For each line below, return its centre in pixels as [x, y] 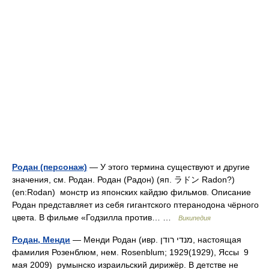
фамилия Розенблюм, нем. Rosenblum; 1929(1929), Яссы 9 [130, 252]
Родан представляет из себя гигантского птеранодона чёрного [135, 205]
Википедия [195, 218]
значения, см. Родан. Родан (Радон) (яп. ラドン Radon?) [123, 180]
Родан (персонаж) [50, 167]
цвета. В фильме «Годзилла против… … [95, 217]
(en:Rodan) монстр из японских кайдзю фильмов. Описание [131, 192]
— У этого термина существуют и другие [168, 167]
